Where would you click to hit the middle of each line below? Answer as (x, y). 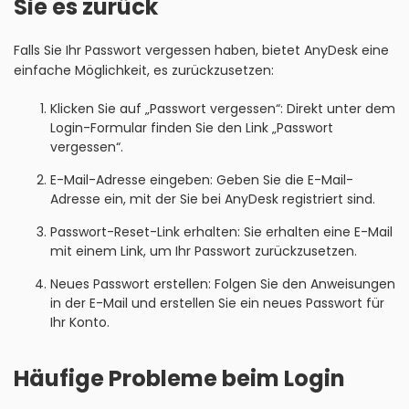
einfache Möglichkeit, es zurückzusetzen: (144, 70)
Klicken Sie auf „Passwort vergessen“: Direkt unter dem (223, 109)
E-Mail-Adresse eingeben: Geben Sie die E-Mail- (202, 180)
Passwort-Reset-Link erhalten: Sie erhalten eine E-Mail (221, 232)
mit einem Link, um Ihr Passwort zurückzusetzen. (204, 251)
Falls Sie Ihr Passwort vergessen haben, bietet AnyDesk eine (201, 50)
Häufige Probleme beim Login (179, 378)
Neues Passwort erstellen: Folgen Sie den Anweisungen (223, 284)
